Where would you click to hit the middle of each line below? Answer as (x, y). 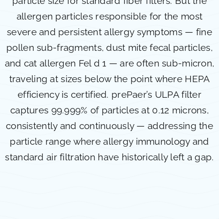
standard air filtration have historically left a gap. (109, 157)
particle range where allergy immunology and (109, 142)
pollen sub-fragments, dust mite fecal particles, (109, 48)
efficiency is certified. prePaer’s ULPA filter (109, 95)
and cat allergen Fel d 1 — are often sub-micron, (109, 63)
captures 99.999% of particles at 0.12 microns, (109, 110)
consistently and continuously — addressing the (109, 126)
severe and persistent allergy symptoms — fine (109, 32)
